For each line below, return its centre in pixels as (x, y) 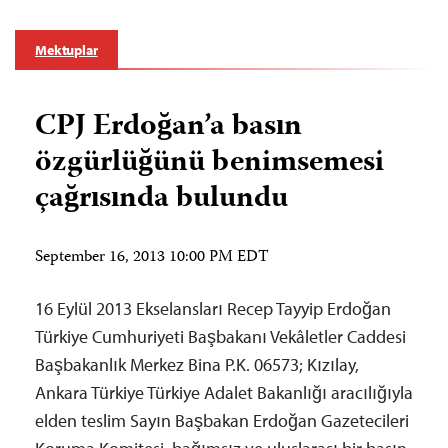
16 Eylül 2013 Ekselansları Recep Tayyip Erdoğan (213, 308)
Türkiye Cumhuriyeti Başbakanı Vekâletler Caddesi (220, 336)
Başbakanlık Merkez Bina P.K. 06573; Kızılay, (197, 364)
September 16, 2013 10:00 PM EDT (152, 258)
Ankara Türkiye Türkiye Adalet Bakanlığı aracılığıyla (224, 392)
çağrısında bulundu (161, 199)
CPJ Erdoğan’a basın (168, 127)
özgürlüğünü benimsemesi (209, 163)
